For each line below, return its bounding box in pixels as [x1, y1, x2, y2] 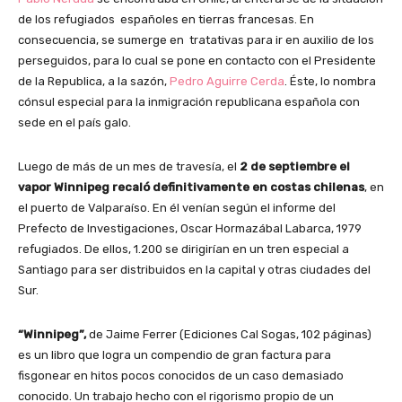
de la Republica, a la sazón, [18, 74, 170, 88]
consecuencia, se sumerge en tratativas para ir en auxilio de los [18, 32, 374, 47]
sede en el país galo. [18, 115, 131, 129]
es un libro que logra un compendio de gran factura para [18, 347, 331, 362]
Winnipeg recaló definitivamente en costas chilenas [54, 179, 364, 194]
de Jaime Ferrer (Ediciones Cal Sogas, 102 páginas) [86, 327, 371, 341]
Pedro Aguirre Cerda [170, 74, 284, 88]
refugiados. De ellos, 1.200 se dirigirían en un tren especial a [18, 241, 349, 256]
